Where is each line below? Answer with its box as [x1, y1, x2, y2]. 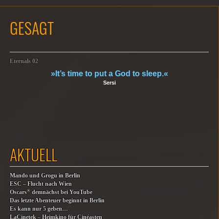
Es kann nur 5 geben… [10, 206, 68, 212]
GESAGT [10, 16, 54, 39]
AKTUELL [10, 143, 57, 166]
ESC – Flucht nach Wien [10, 181, 72, 187]
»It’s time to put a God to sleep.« [50, 69, 168, 78]
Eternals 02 [10, 58, 38, 65]
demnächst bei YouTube [30, 189, 92, 196]
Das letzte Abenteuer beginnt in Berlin [10, 197, 105, 204]
